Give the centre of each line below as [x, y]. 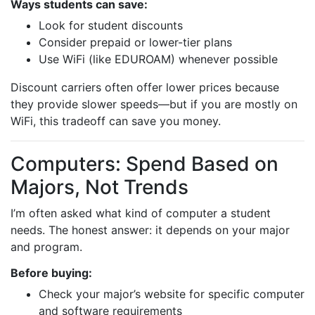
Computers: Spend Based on [144, 164]
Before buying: [51, 273]
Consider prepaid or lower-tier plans [135, 42]
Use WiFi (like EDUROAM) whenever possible [158, 59]
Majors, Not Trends [99, 187]
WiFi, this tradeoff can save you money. [116, 121]
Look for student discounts [111, 25]
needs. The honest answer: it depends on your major [150, 230]
